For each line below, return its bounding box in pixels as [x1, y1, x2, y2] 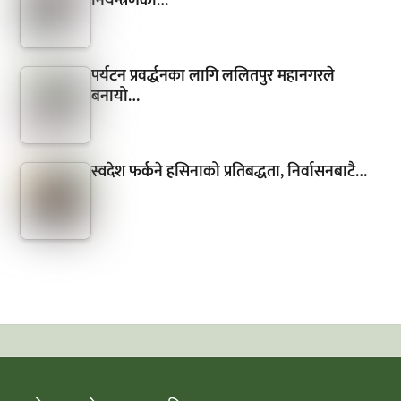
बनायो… [91, 82, 141, 110]
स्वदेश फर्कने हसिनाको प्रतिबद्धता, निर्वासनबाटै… [91, 158, 368, 185]
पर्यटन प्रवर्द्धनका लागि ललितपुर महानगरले [91, 62, 336, 90]
